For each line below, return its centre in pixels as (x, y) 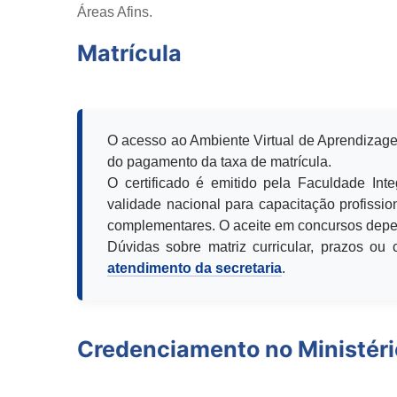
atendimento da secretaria (195, 269)
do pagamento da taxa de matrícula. (219, 162)
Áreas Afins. (115, 12)
